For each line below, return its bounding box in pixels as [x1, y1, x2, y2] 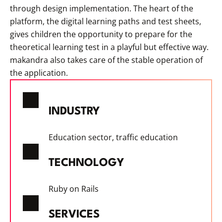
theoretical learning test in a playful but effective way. [10, 42, 209, 53]
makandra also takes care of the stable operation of [10, 55, 203, 66]
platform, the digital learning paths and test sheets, [10, 16, 201, 27]
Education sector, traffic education [49, 132, 178, 143]
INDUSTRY [49, 106, 100, 117]
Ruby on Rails [49, 183, 99, 195]
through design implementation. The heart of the [10, 3, 193, 14]
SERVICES [49, 209, 100, 221]
